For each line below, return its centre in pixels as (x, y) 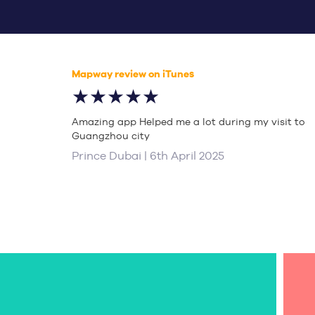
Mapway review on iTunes (133, 74)
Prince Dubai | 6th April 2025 (148, 156)
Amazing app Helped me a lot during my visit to (188, 122)
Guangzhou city (111, 136)
